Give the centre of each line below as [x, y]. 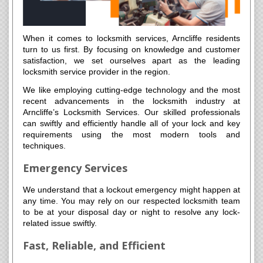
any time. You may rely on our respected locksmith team [131, 201]
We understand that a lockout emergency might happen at [131, 190]
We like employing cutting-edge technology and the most [131, 90]
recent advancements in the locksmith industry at [131, 101]
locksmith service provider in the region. [97, 72]
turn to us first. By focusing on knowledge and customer [131, 50]
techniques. [44, 146]
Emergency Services [75, 168]
